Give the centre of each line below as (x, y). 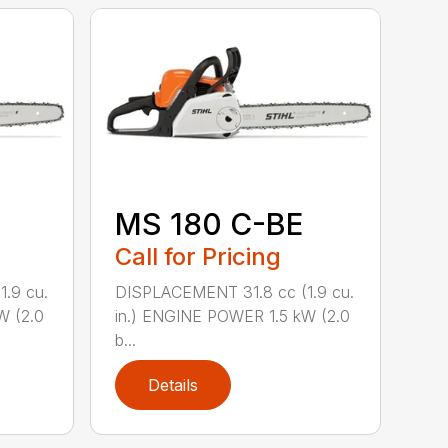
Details (173, 385)
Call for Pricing (198, 257)
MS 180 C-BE (209, 224)
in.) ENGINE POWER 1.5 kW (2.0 (233, 316)
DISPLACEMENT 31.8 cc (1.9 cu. (235, 292)
